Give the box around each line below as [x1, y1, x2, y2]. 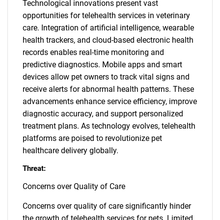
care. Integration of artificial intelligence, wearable [23, 23, 194, 32]
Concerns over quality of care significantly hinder [23, 201, 191, 211]
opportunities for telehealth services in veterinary [23, 11, 190, 20]
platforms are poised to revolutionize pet [23, 134, 162, 143]
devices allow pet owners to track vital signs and [23, 72, 190, 82]
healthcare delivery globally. [23, 146, 118, 155]
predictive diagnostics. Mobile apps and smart [23, 60, 182, 69]
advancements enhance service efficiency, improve [23, 97, 197, 106]
